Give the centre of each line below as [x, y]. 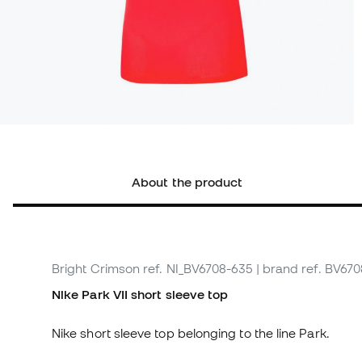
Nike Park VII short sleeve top [140, 295]
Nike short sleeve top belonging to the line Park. [191, 333]
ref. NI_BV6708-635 [198, 269]
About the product [187, 182]
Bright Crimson [96, 269]
